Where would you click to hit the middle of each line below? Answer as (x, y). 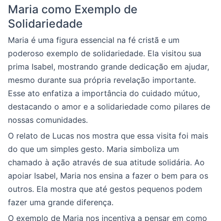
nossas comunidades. (48, 120)
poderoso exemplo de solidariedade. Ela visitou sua (105, 53)
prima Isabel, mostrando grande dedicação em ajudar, (109, 66)
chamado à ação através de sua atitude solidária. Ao (106, 162)
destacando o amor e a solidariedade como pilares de (109, 106)
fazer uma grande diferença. (61, 202)
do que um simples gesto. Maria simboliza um (93, 149)
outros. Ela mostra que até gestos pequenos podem (105, 189)
